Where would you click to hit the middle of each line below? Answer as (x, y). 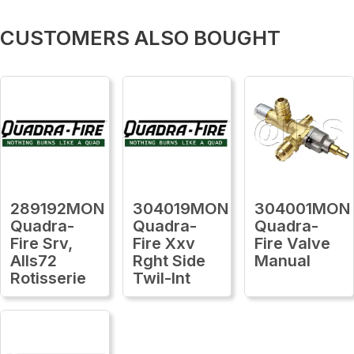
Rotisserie (48, 278)
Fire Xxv (164, 243)
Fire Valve (293, 243)
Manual (283, 260)
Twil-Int (161, 278)
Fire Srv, (41, 243)
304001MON (303, 208)
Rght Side (169, 260)
